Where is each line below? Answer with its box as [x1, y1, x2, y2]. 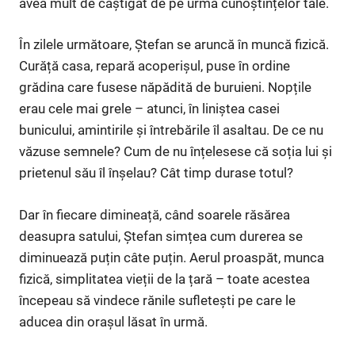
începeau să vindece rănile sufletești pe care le [19, 292, 296, 308]
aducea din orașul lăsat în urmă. [19, 313, 208, 330]
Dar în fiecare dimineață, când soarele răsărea [19, 206, 290, 223]
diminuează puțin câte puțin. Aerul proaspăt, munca [19, 249, 324, 265]
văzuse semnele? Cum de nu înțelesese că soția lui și [19, 143, 332, 160]
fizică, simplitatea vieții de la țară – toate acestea [19, 270, 310, 287]
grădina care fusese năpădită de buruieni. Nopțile [19, 79, 311, 96]
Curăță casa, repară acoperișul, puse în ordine [19, 58, 290, 74]
